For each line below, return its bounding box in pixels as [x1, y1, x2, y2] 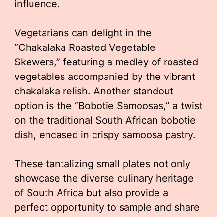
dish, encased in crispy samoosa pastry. [15, 129, 196, 140]
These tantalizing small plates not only [15, 158, 190, 170]
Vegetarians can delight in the [15, 27, 152, 39]
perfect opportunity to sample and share [15, 201, 200, 213]
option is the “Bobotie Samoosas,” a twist [15, 100, 202, 111]
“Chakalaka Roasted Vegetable [15, 42, 155, 53]
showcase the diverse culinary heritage [15, 172, 194, 184]
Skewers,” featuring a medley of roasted [15, 56, 198, 68]
